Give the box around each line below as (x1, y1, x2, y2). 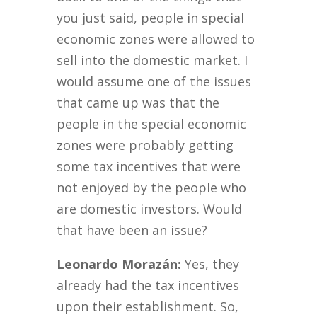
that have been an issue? (57, 221, 208, 239)
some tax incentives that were (57, 158, 241, 175)
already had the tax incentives (57, 277, 240, 294)
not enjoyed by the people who (57, 179, 247, 197)
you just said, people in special (57, 9, 245, 27)
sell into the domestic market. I (57, 52, 248, 69)
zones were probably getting (57, 137, 234, 154)
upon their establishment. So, (57, 298, 239, 316)
